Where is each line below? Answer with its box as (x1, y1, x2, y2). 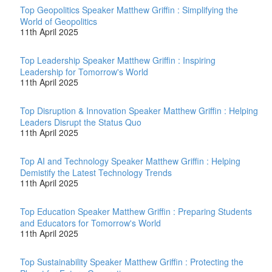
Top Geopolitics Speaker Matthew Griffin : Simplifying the (20, 3, 238, 16)
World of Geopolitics (20, 15, 97, 27)
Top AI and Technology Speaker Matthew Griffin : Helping (20, 154, 240, 167)
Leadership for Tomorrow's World (20, 65, 148, 78)
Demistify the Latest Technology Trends (20, 166, 172, 178)
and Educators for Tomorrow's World (20, 216, 161, 229)
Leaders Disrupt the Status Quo (20, 115, 141, 128)
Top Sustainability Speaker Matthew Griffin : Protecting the (20, 255, 243, 268)
